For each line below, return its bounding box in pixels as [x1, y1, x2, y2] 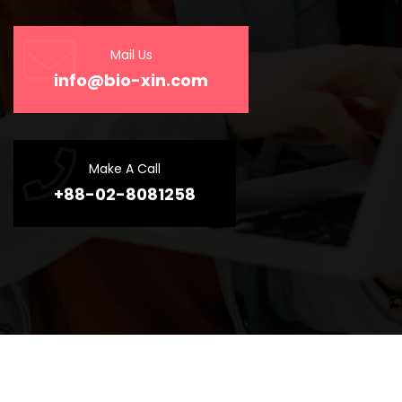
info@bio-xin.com [54, 68, 208, 92]
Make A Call [89, 159, 161, 178]
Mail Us [109, 45, 153, 64]
